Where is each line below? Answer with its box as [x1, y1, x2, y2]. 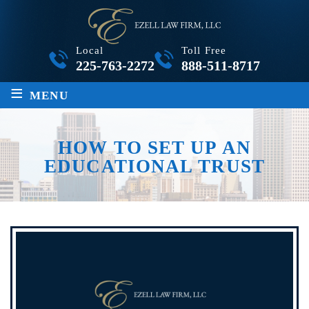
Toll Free [181, 45, 226, 56]
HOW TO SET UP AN [58, 137, 251, 158]
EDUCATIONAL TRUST [44, 156, 265, 177]
